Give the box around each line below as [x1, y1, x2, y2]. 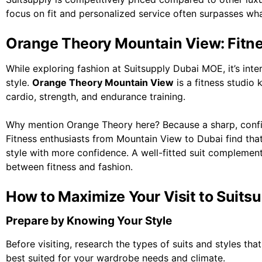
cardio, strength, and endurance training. [6, 91, 185, 103]
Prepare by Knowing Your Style [6, 214, 172, 228]
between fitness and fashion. [6, 161, 133, 173]
